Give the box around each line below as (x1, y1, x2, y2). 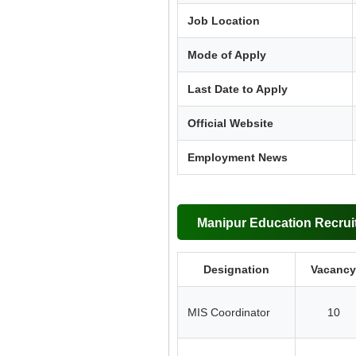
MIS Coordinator (188, 305, 270, 319)
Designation (203, 262, 269, 276)
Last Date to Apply (188, 82, 288, 95)
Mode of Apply (188, 48, 266, 61)
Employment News (188, 150, 288, 164)
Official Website (188, 116, 273, 130)
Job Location (188, 14, 260, 27)
